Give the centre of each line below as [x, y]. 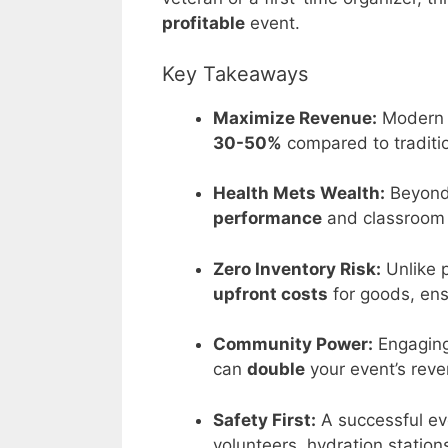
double [276, 369]
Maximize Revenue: [295, 117]
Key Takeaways [235, 73]
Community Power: [293, 344]
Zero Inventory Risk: [297, 268]
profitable [203, 23]
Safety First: [264, 419]
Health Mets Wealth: [299, 193]
